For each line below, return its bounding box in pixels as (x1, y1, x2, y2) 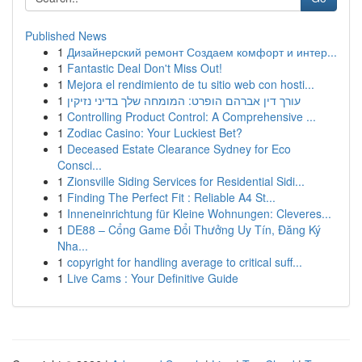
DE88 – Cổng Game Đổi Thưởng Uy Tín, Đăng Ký (67, 221, 321, 238)
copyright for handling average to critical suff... (67, 254, 302, 270)
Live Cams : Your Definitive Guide (67, 270, 238, 286)
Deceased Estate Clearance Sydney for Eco (67, 141, 291, 157)
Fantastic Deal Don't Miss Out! (67, 60, 222, 76)
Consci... (57, 157, 102, 173)
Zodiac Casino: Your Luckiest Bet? (67, 124, 242, 141)
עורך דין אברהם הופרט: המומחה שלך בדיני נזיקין (67, 92, 301, 108)
